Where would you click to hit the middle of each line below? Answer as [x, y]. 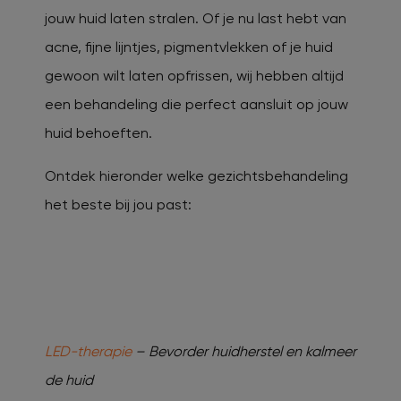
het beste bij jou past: [118, 205]
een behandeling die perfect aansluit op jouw [196, 105]
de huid [69, 380]
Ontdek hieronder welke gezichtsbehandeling [196, 176]
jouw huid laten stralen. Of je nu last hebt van [196, 19]
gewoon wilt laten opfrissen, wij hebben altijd [194, 76]
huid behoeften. [98, 133]
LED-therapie [88, 352]
